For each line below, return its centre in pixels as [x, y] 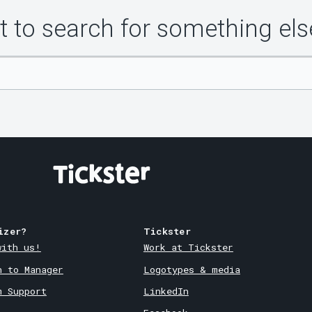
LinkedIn [166, 291]
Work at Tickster [188, 248]
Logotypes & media [192, 269]
